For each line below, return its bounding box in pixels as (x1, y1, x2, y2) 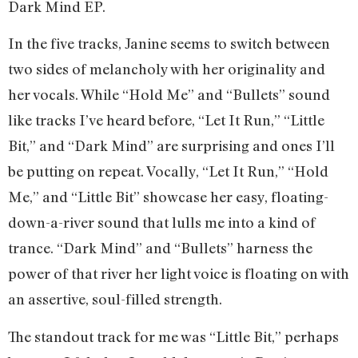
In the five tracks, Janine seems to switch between (8, 34, 330, 53)
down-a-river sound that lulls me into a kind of (8, 213, 316, 232)
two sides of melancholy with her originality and (8, 60, 325, 78)
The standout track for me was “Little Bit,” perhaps (8, 327, 339, 345)
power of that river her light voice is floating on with (8, 265, 349, 283)
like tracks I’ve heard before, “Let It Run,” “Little (8, 111, 324, 129)
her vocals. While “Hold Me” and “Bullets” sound (8, 86, 330, 104)
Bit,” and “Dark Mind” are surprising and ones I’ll (8, 137, 335, 155)
